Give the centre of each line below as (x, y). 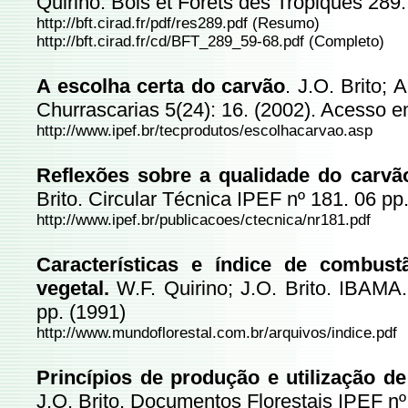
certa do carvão (208, 86)
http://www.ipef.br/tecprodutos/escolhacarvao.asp (204, 131)
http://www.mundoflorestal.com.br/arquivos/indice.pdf (217, 333)
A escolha (83, 86)
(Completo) (347, 41)
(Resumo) (284, 23)
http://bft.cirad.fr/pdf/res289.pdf (142, 23)
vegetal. (77, 288)
